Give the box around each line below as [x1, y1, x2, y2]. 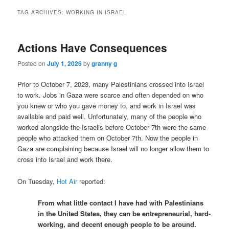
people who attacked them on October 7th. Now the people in [17, 133, 198, 143]
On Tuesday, [17, 176, 57, 186]
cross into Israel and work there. [17, 154, 113, 165]
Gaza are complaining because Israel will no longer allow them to [17, 144, 210, 154]
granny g [91, 59, 118, 68]
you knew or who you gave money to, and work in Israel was [17, 101, 196, 111]
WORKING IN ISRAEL [66, 8, 127, 16]
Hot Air [57, 176, 78, 186]
